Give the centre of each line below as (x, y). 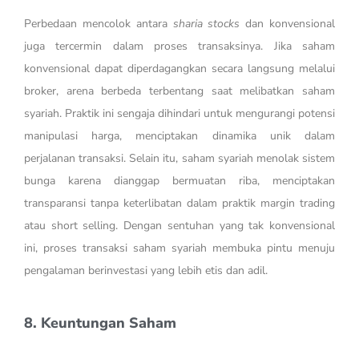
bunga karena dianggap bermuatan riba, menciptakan (179, 181)
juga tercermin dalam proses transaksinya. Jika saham (179, 46)
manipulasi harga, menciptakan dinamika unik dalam (179, 136)
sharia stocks (206, 24)
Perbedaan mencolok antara (99, 24)
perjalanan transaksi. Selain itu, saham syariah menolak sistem (179, 159)
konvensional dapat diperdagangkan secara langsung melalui (179, 69)
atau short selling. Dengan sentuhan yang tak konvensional (179, 226)
